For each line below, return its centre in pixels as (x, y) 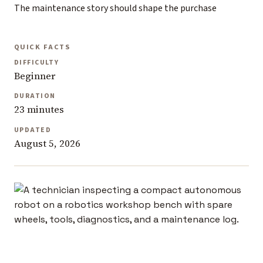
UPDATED (33, 130)
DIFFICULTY (37, 62)
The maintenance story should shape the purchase (115, 8)
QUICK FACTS (43, 47)
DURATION (35, 96)
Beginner (35, 76)
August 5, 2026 (47, 143)
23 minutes (39, 110)
